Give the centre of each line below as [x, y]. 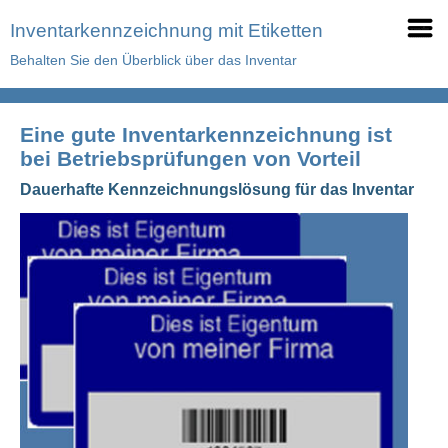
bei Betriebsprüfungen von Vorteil [190, 158]
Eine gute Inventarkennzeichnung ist [206, 134]
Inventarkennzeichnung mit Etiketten [166, 30]
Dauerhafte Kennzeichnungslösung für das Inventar [217, 189]
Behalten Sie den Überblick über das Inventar [153, 60]
